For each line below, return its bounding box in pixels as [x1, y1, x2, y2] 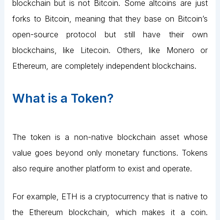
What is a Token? [12, 91, 113, 106]
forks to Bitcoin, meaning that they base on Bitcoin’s [12, 13, 208, 24]
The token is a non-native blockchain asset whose [12, 132, 208, 142]
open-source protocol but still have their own [12, 29, 208, 39]
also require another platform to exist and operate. [12, 163, 192, 173]
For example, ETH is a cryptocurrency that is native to [12, 192, 208, 202]
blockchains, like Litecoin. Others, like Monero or [12, 45, 208, 55]
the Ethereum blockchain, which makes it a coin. [12, 207, 208, 218]
